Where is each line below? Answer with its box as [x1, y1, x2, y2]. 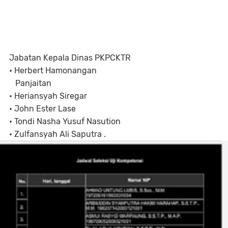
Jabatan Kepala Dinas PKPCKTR [9, 53, 132, 63]
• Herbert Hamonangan [9, 66, 105, 75]
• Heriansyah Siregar [9, 91, 87, 101]
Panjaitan [9, 78, 51, 88]
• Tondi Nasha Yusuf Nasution [9, 117, 121, 126]
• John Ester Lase [9, 104, 76, 113]
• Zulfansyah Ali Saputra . [9, 129, 106, 139]
